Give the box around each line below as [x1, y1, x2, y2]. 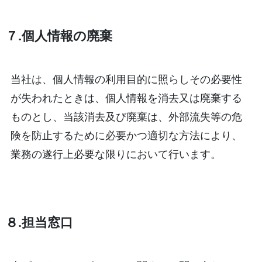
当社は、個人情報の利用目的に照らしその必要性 [10, 71, 242, 86]
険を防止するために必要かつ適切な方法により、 [10, 127, 242, 142]
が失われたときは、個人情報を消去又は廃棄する [10, 90, 242, 105]
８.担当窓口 [5, 213, 73, 230]
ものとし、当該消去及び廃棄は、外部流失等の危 [10, 109, 242, 123]
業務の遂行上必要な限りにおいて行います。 [10, 146, 221, 161]
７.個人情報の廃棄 [5, 26, 112, 44]
